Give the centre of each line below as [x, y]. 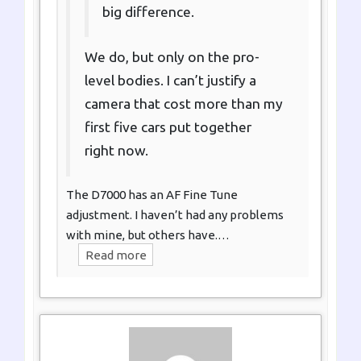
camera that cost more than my [183, 104]
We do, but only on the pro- [172, 57]
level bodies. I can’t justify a [170, 81]
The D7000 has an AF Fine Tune [152, 194]
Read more [116, 255]
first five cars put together [168, 127]
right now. [116, 151]
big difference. [148, 11]
